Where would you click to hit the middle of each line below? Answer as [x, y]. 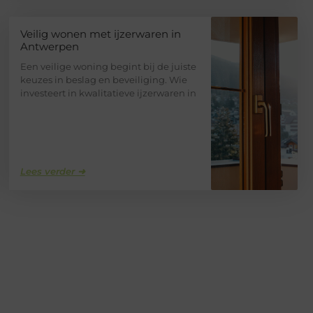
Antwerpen [49, 47]
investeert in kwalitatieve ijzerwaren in [108, 93]
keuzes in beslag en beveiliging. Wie [103, 80]
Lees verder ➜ [52, 172]
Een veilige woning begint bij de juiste [108, 67]
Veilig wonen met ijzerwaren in [100, 34]
